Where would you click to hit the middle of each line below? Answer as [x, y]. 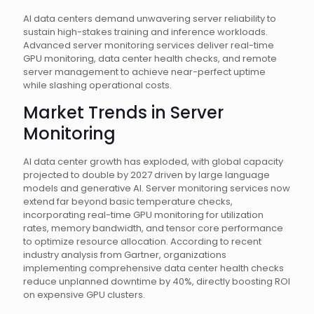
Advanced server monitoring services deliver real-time [149, 45]
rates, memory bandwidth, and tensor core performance [153, 228]
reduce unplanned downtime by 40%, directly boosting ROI [157, 281]
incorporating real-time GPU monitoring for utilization [143, 215]
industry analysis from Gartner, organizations [125, 255]
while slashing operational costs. [97, 85]
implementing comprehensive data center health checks [153, 268]
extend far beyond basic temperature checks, [128, 202]
